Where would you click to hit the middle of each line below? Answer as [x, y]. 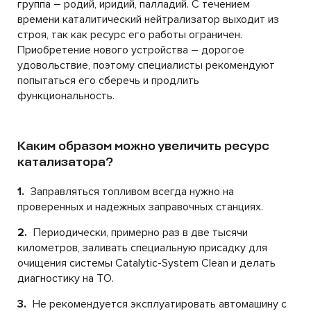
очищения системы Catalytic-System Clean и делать [146, 263]
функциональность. [66, 96]
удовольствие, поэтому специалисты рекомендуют [146, 65]
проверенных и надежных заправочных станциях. [140, 207]
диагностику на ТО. [66, 278]
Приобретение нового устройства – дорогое [131, 50]
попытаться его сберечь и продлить [108, 81]
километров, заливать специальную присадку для [142, 248]
